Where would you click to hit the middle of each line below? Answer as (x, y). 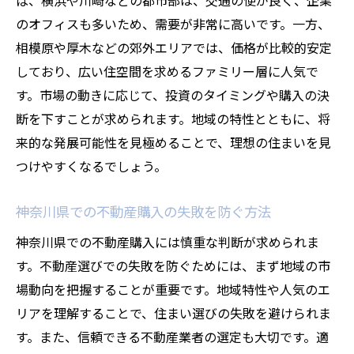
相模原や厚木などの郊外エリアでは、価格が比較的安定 (174, 47)
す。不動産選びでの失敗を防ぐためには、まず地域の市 (173, 265)
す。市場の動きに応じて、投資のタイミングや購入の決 (173, 95)
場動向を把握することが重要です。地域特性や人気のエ (173, 289)
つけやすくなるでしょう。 (91, 166)
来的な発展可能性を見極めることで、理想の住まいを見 (173, 142)
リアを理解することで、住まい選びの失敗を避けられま (173, 313)
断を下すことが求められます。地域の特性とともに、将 (173, 119)
